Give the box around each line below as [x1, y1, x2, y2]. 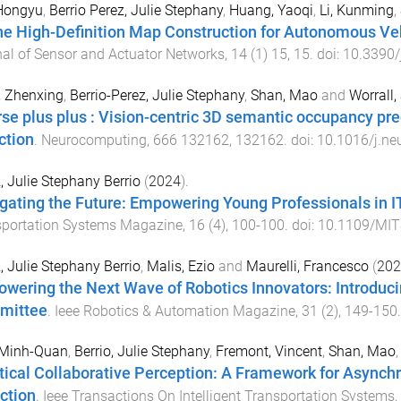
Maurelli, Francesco [245, 257, 369, 275]
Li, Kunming [319, 2, 394, 20]
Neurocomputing [40, 132, 147, 149]
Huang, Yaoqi [228, 2, 313, 20]
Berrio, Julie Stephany [73, 343, 209, 361]
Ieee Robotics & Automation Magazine [54, 302, 295, 320]
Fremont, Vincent [215, 343, 322, 361]
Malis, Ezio [146, 257, 215, 275]
